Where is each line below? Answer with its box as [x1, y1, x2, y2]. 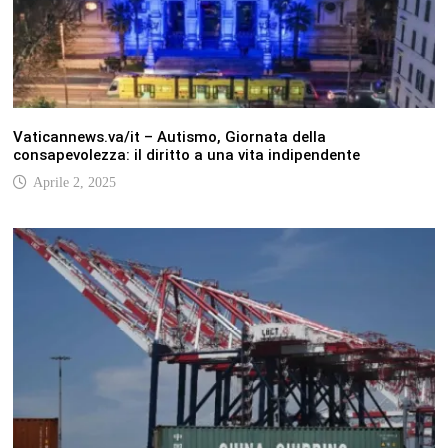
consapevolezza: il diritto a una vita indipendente [12, 146, 360, 165]
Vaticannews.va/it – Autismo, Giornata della [12, 128, 326, 147]
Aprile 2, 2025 [32, 175, 116, 191]
